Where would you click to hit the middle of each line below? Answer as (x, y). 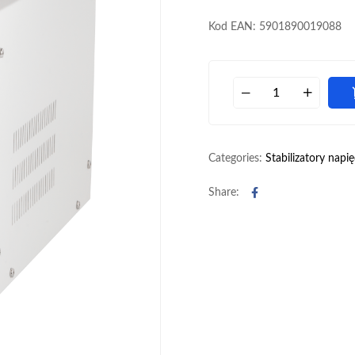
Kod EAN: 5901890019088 (275, 27)
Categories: (237, 158)
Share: (223, 193)
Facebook (281, 192)
